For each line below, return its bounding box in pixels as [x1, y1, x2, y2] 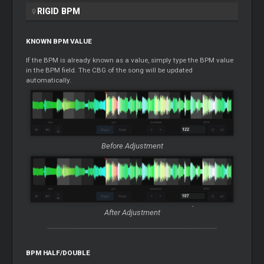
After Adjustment [104, 207, 160, 217]
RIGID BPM [37, 6, 81, 16]
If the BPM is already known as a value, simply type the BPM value [26, 55, 234, 64]
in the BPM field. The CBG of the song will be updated [26, 65, 193, 74]
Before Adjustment [101, 141, 163, 151]
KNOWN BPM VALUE [26, 37, 93, 45]
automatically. [26, 75, 72, 84]
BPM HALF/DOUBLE [26, 248, 91, 257]
